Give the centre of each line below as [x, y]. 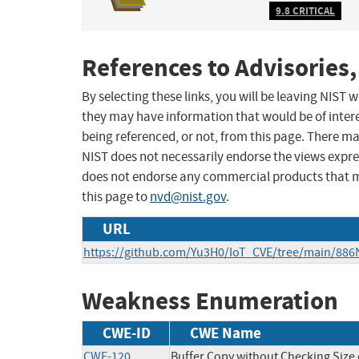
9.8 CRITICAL [305, 10]
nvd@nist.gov [188, 197]
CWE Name [226, 333]
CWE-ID [127, 333]
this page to [116, 197]
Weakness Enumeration [210, 301]
